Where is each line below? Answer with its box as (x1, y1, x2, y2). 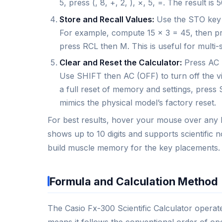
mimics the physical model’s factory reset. (59, 98, 216, 108)
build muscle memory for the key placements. (48, 142, 220, 153)
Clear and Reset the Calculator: (59, 57, 182, 68)
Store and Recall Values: (59, 14, 154, 24)
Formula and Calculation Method (50, 174, 218, 188)
